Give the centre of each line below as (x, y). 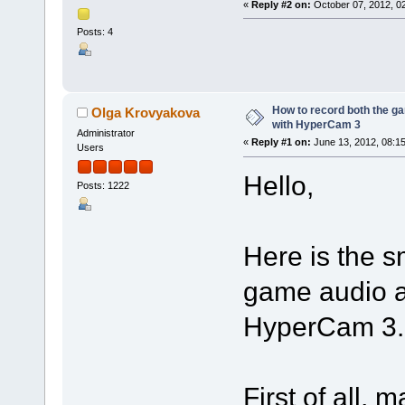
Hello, (278, 186)
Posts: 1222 (103, 186)
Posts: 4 (94, 32)
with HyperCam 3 (316, 125)
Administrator (105, 133)
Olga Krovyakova (146, 113)
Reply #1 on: (281, 142)
